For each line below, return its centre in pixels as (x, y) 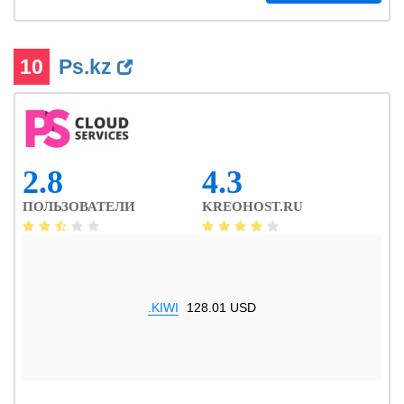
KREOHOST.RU (252, 207)
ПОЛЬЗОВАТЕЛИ (79, 207)
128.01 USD (221, 308)
